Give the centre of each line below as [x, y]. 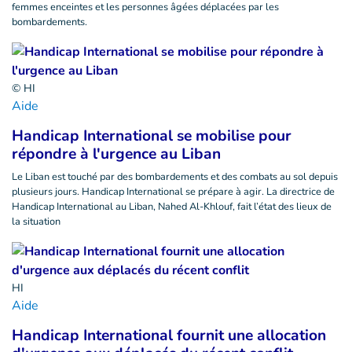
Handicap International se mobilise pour [152, 136]
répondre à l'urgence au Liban [116, 154]
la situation [36, 222]
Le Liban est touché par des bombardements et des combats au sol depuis [175, 177]
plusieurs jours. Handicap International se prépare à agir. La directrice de [173, 192]
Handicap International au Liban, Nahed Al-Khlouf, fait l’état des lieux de [172, 207]
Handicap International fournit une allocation [169, 335]
